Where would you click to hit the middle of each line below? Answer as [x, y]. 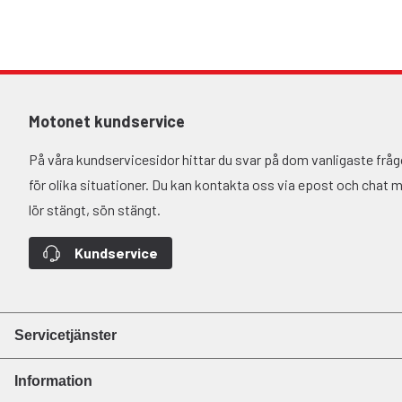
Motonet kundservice [107, 122]
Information [53, 381]
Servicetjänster [66, 336]
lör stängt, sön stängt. [95, 210]
